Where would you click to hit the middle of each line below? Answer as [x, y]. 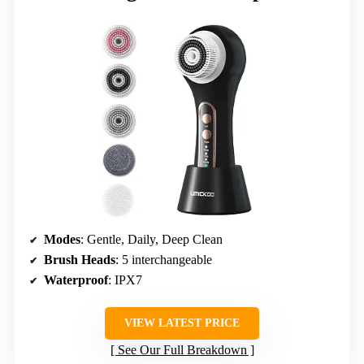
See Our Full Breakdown [182, 350]
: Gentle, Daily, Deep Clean [152, 240]
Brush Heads [80, 260]
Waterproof [76, 280]
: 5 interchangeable [164, 260]
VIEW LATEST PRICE [182, 323]
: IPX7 [125, 280]
